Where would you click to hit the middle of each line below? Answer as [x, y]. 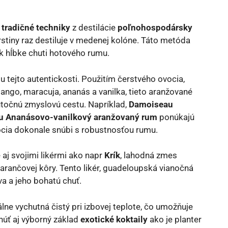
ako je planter [175, 219]
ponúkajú [176, 117]
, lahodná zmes [149, 155]
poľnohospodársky [155, 27]
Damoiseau [151, 104]
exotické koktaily [114, 219]
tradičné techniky [36, 27]
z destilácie [94, 27]
